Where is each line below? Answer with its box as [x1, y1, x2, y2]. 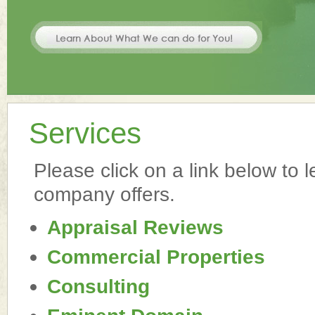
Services [29, 117, 141, 150]
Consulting [47, 275, 150, 297]
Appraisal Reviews [47, 216, 224, 238]
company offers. [34, 183, 175, 205]
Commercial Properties [47, 245, 265, 268]
